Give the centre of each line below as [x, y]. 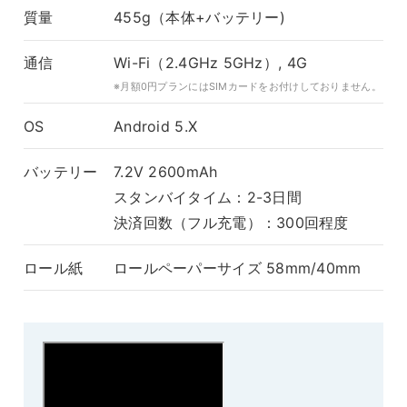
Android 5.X [156, 126]
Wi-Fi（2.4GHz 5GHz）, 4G [211, 63]
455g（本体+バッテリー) [199, 18]
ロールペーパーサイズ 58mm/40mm [238, 268]
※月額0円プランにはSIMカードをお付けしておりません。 [248, 86]
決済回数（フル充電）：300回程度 [231, 222]
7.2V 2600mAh [166, 171]
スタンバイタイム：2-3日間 [208, 197]
